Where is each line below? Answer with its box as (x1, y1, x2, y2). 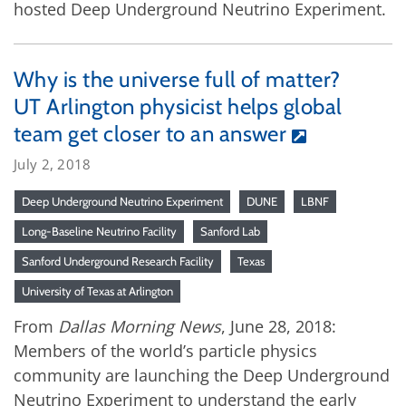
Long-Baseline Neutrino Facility (22, 223, 177, 238)
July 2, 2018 (14, 154, 92, 173)
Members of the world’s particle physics (14, 339, 317, 362)
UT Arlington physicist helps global (14, 92, 343, 120)
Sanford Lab (200, 223, 260, 238)
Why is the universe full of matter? (14, 65, 341, 92)
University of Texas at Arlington (22, 283, 173, 298)
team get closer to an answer (14, 120, 287, 147)
